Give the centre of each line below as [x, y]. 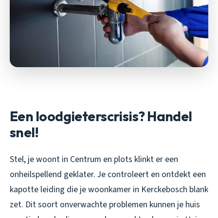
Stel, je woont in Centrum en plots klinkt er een [94, 159]
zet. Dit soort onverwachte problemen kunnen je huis [105, 204]
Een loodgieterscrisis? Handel [101, 116]
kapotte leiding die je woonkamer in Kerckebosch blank [109, 189]
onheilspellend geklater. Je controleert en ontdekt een [108, 174]
